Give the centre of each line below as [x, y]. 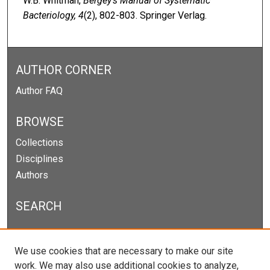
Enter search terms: [53, 232]
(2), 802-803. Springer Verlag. [145, 15]
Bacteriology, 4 [53, 15]
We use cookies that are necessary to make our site [124, 251]
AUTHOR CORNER [64, 70]
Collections [40, 142]
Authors [32, 175]
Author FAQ [39, 90]
